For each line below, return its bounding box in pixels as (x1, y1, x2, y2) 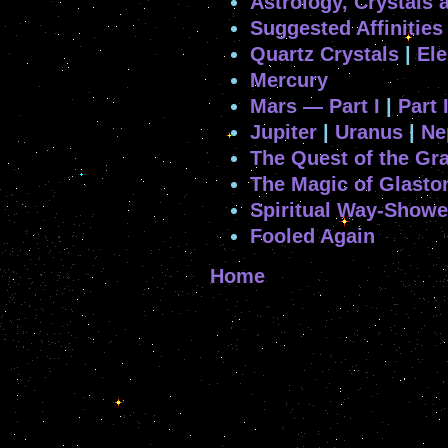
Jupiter (250, 120, 317, 143)
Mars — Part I (250, 94, 380, 117)
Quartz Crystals (250, 42, 399, 65)
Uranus (335, 120, 403, 143)
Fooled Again (250, 224, 375, 247)
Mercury (250, 68, 328, 91)
